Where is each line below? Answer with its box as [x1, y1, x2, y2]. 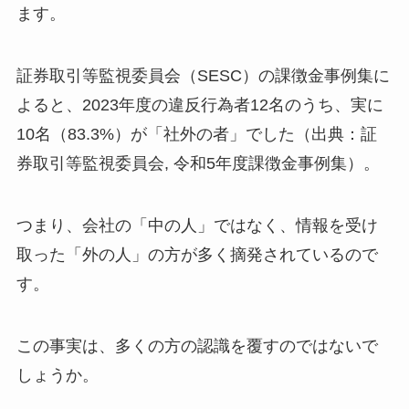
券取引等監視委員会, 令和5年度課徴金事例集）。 [16, 154, 380, 173]
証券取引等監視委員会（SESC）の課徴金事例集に [16, 67, 390, 85]
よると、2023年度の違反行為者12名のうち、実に [16, 96, 383, 114]
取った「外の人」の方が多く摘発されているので [16, 245, 378, 264]
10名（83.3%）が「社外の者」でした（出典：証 [16, 125, 377, 143]
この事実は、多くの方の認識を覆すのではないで [16, 336, 378, 355]
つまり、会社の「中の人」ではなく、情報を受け [16, 215, 378, 235]
